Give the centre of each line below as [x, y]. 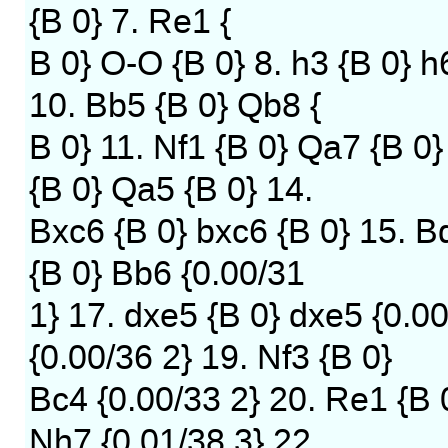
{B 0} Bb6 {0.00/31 [166, 274]
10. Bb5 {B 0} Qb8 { [174, 106]
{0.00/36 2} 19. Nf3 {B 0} [210, 358]
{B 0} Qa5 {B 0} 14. [170, 190]
